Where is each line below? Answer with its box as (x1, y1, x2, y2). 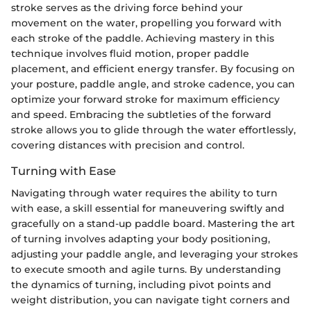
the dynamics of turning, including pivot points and (11, 278, 271, 292)
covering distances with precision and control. (11, 138, 244, 151)
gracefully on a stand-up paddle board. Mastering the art (11, 217, 295, 230)
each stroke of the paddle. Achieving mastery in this (11, 31, 274, 44)
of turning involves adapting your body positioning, (11, 233, 270, 246)
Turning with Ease (11, 163, 116, 178)
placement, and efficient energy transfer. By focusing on (11, 62, 295, 75)
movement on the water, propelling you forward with (11, 16, 282, 29)
